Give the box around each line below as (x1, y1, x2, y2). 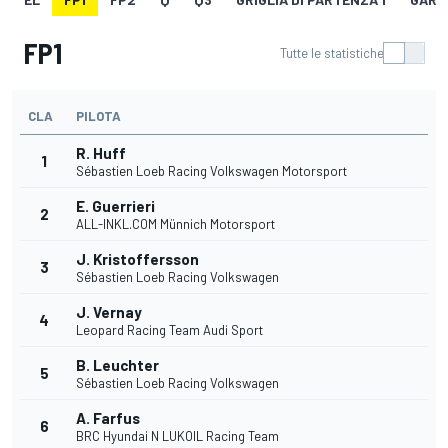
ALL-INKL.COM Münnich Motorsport (76, 216, 275, 233)
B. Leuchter (76, 356, 159, 375)
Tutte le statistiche (280, 45, 384, 62)
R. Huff (76, 144, 126, 163)
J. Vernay (76, 303, 142, 322)
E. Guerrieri (76, 197, 155, 216)
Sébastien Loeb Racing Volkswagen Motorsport (76, 163, 347, 180)
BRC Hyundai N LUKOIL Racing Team (76, 428, 279, 445)
